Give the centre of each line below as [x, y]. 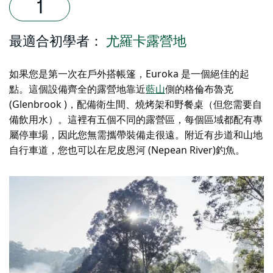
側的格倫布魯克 [199, 89]
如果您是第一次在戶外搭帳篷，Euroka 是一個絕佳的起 [129, 74]
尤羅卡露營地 [146, 41]
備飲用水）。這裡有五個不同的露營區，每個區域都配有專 [136, 119]
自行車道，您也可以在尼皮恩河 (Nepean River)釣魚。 [127, 150]
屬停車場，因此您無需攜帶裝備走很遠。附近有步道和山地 [136, 135]
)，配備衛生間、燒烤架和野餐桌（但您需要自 [163, 104]
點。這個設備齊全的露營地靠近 [77, 89]
